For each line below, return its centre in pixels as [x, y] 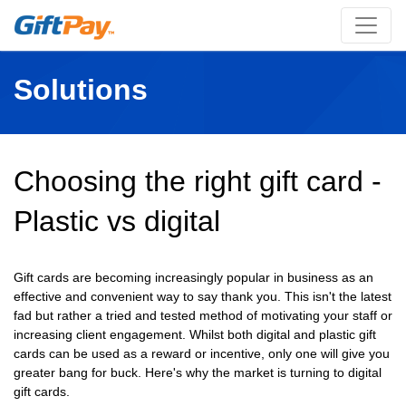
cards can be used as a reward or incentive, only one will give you [202, 353]
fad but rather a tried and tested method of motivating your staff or [203, 315]
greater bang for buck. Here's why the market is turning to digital [198, 372]
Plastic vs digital [117, 221]
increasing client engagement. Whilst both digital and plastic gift [195, 334]
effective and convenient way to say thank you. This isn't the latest [203, 296]
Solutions [81, 90]
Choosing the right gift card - [198, 181]
